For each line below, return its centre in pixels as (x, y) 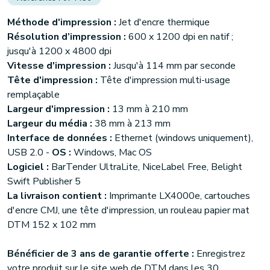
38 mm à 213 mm (131, 124)
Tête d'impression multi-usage (164, 80)
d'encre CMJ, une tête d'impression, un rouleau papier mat (128, 210)
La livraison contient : (57, 196)
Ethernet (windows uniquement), (184, 138)
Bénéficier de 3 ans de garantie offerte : (101, 254)
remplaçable (33, 95)
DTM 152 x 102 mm (52, 225)
